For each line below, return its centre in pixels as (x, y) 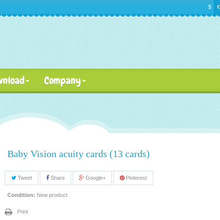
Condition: (21, 195)
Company (63, 80)
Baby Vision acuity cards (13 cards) (78, 154)
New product (52, 195)
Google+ (95, 178)
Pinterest (135, 178)
